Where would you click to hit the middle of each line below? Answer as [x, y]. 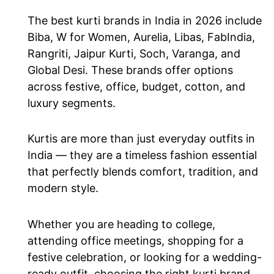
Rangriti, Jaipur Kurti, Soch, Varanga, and [134, 53]
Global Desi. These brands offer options [130, 70]
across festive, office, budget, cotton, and [136, 86]
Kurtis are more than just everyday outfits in [141, 139]
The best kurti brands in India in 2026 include [145, 20]
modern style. [63, 188]
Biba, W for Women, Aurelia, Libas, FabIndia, [141, 37]
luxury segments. [72, 103]
